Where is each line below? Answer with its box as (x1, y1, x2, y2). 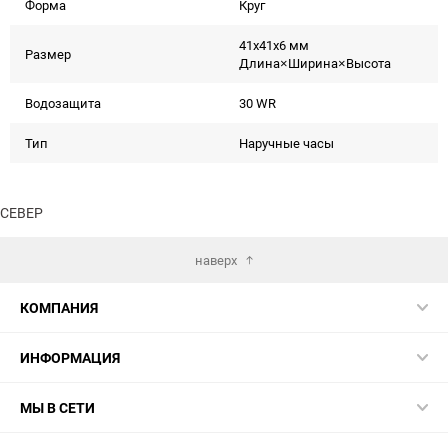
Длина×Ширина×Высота (239, 54, 391, 72)
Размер (25, 45, 71, 63)
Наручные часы (239, 134, 334, 152)
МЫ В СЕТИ (20, 398, 95, 417)
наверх (194, 250, 237, 269)
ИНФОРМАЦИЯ (20, 348, 120, 367)
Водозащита (25, 94, 101, 112)
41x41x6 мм (239, 36, 309, 54)
